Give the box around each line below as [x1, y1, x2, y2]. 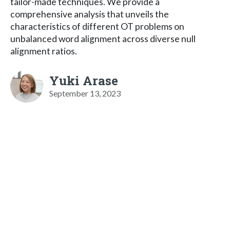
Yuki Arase [49, 72, 118, 89]
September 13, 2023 [49, 88, 121, 98]
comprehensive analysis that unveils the [10, 8, 169, 20]
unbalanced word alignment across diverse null [10, 33, 196, 44]
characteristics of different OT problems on [10, 21, 184, 32]
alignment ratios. [10, 45, 77, 56]
